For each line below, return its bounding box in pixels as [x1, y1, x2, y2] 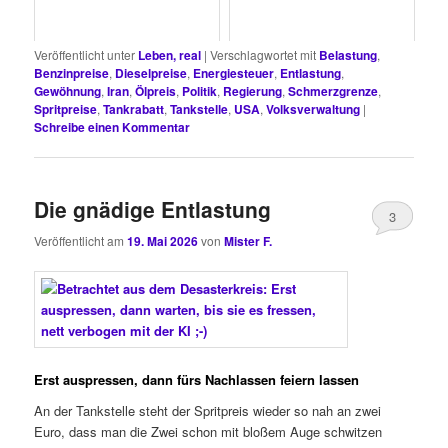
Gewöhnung [34, 82, 102, 101]
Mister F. [224, 231, 273, 250]
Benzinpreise [34, 64, 110, 83]
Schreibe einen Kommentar [34, 118, 191, 137]
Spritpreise [34, 100, 98, 119]
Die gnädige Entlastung [34, 194, 272, 225]
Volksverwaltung [266, 100, 361, 119]
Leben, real [138, 46, 202, 65]
